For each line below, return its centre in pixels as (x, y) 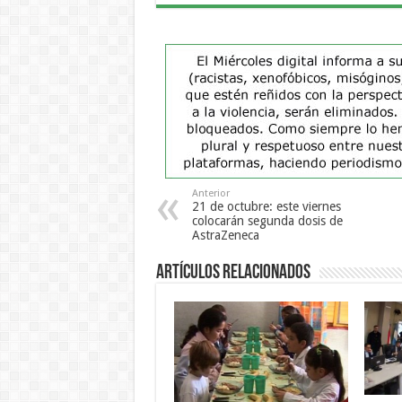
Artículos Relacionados (233, 274)
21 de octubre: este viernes (266, 207)
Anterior (210, 194)
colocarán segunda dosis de (267, 221)
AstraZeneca (225, 236)
